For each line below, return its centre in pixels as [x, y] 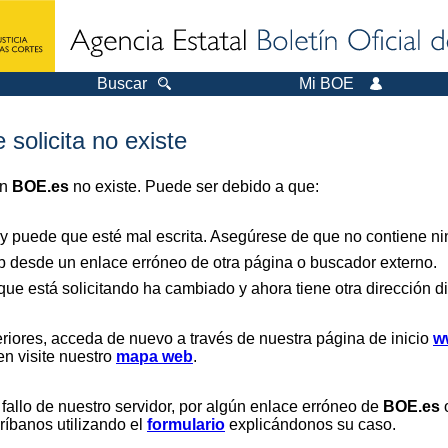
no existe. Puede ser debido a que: [194, 187]
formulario [186, 425]
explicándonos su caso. [310, 425]
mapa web [154, 357]
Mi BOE [326, 83]
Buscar [122, 83]
